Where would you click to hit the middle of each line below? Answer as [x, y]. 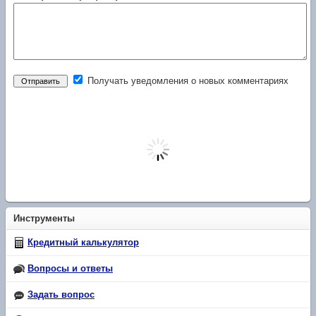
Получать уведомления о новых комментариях [187, 81]
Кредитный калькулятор [83, 243]
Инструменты [44, 219]
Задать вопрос [61, 295]
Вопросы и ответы [70, 269]
